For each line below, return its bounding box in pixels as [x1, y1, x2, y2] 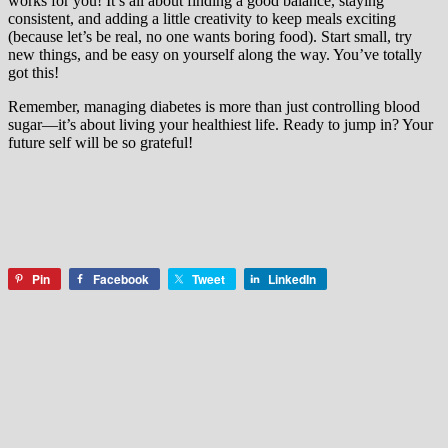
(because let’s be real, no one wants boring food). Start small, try [8, 28, 412, 45]
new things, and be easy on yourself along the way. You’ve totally [8, 46, 422, 63]
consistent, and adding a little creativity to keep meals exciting [8, 10, 396, 27]
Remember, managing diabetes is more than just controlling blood [8, 98, 420, 115]
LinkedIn [268, 270, 316, 288]
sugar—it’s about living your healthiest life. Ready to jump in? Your [8, 116, 433, 133]
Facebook [93, 270, 149, 288]
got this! [8, 64, 59, 81]
